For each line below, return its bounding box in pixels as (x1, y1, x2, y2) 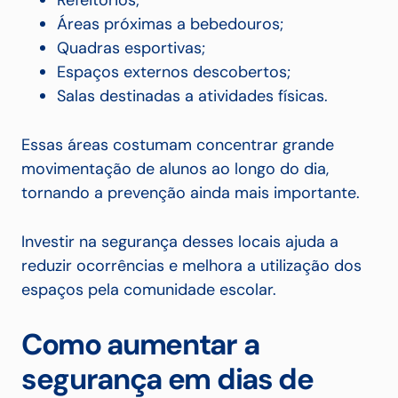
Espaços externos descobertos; (57, 61, 291, 84)
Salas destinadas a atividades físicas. (57, 85, 328, 107)
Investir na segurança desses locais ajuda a (21, 231, 338, 253)
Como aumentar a (21, 325, 259, 364)
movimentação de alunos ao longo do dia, (21, 158, 329, 180)
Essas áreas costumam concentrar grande (21, 134, 334, 156)
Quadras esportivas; (57, 37, 205, 60)
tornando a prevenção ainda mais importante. (21, 182, 360, 204)
